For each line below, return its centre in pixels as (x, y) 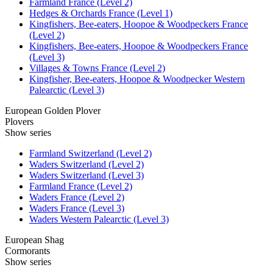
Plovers (19, 121)
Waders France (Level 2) (77, 197)
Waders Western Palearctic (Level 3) (99, 219)
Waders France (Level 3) (77, 208)
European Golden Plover (53, 110)
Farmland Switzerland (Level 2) (90, 153)
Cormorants (27, 250)
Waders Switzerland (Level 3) (87, 175)
